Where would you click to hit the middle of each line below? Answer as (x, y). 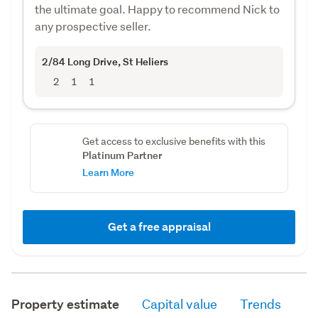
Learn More (108, 172)
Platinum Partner (122, 155)
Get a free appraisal (159, 226)
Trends (261, 304)
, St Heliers (143, 61)
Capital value (180, 304)
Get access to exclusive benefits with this (174, 141)
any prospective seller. (93, 26)
